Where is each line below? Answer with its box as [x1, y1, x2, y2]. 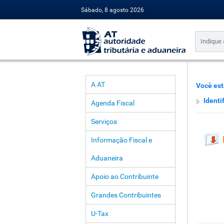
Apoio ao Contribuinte [90, 172, 158, 180]
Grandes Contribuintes [90, 191, 161, 199]
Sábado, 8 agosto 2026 [80, 6, 144, 13]
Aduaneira [90, 154, 123, 162]
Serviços [90, 117, 117, 125]
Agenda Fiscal [90, 99, 134, 107]
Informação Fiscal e [90, 136, 152, 144]
